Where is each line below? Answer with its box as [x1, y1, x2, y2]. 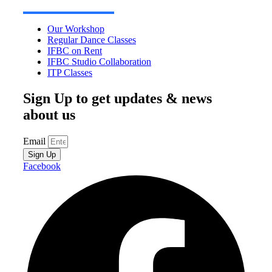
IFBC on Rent [47, 46, 102, 56]
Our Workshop [47, 24, 104, 35]
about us [23, 107, 75, 123]
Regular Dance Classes [47, 35, 136, 46]
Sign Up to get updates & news [23, 90, 212, 107]
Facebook [23, 160, 61, 171]
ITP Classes [47, 67, 92, 78]
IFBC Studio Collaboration [47, 56, 151, 67]
